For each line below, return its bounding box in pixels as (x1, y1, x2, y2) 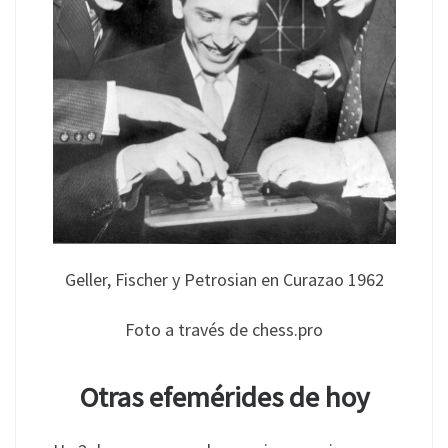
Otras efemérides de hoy (79, 378, 369, 415)
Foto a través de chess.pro (125, 317, 323, 341)
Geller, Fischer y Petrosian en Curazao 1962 (64, 268, 384, 292)
